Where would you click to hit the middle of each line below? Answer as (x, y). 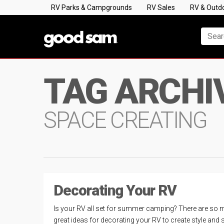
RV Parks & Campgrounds (91, 7)
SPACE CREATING (125, 120)
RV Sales (161, 7)
